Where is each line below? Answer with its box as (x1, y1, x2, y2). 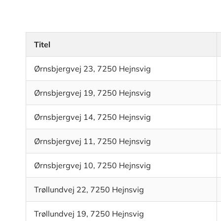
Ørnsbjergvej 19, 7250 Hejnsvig (34, 88, 151, 98)
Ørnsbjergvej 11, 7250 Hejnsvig (34, 136, 151, 147)
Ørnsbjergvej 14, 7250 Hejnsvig (34, 112, 151, 122)
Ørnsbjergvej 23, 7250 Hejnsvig (34, 64, 151, 74)
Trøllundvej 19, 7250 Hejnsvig (34, 209, 144, 219)
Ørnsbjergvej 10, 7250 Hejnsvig (34, 160, 151, 171)
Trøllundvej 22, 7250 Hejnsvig (34, 184, 144, 195)
